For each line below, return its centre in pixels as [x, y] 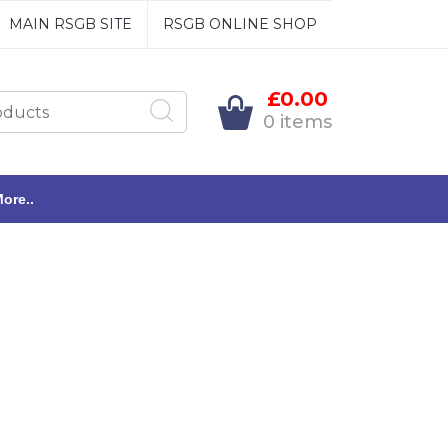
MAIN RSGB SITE [70, 24]
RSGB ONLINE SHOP [239, 24]
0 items [297, 121]
